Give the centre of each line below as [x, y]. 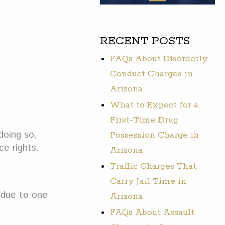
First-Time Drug [144, 120]
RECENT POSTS [145, 41]
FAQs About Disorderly [159, 59]
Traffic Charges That [153, 166]
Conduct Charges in [152, 74]
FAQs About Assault [152, 212]
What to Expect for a [154, 105]
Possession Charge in [155, 135]
